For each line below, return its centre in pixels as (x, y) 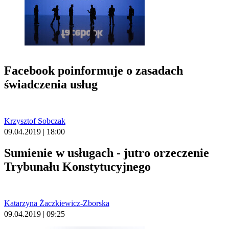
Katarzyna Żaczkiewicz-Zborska (57, 203)
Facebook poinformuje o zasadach (94, 70)
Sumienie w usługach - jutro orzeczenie (107, 153)
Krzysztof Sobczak (35, 121)
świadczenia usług (51, 84)
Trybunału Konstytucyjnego (77, 166)
